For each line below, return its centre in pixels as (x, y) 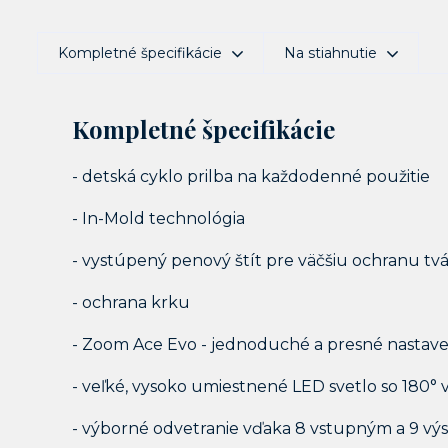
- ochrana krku (131, 302)
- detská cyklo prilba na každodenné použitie (251, 176)
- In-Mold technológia (158, 218)
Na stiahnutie (330, 53)
